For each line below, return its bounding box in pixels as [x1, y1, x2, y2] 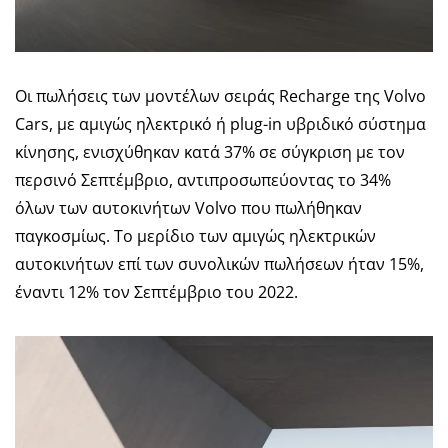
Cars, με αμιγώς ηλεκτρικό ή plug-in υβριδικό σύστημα [15, 112, 426, 135]
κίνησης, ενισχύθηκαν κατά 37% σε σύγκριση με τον [15, 140, 405, 163]
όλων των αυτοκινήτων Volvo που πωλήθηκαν [15, 196, 362, 219]
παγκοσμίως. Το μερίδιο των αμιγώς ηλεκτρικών [15, 224, 376, 247]
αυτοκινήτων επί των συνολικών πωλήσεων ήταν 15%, [15, 252, 424, 275]
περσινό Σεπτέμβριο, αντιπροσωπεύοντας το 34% [15, 168, 391, 191]
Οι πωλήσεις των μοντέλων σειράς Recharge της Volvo [15, 84, 426, 107]
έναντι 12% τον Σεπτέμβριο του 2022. [15, 280, 298, 303]
